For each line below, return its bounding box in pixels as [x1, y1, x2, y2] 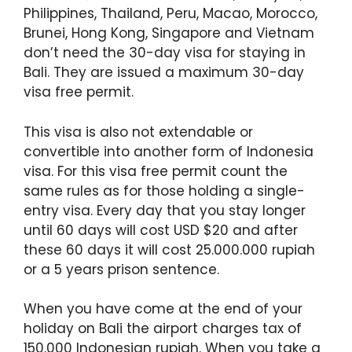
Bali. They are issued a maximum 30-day [24, 63, 304, 82]
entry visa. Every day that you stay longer [24, 200, 306, 220]
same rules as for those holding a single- [24, 181, 305, 200]
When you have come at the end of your [24, 299, 302, 318]
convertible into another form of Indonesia [24, 141, 313, 161]
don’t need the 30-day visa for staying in [24, 43, 306, 62]
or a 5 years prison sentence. [24, 259, 219, 279]
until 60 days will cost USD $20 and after [24, 220, 298, 240]
